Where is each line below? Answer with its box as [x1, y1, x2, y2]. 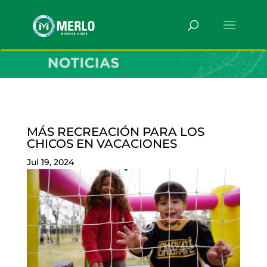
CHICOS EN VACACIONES [26, 136, 177, 151]
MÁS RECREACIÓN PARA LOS [26, 125, 204, 139]
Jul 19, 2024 [26, 157, 74, 168]
